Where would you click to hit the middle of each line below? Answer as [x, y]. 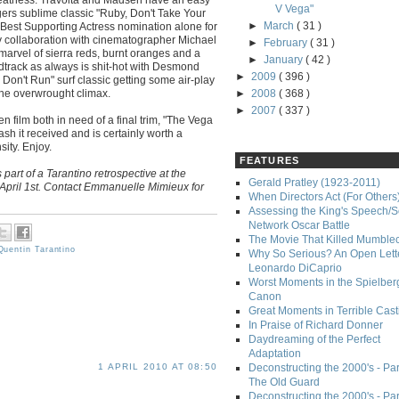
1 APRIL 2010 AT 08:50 [158, 367]
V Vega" [294, 9]
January [285, 60]
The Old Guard [284, 383]
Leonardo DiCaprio [295, 269]
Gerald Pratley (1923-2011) [314, 183]
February [287, 43]
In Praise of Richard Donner [316, 326]
